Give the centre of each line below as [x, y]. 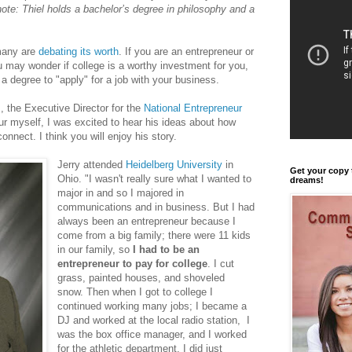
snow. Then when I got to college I [136, 292]
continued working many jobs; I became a [152, 306]
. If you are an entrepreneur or [186, 52]
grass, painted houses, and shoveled [141, 278]
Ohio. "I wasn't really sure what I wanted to [155, 179]
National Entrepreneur [193, 108]
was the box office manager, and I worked [152, 335]
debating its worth [79, 52]
